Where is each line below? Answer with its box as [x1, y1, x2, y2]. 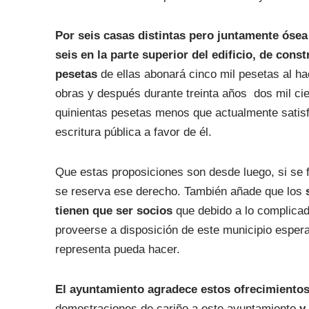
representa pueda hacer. [54, 243, 180, 256]
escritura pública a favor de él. [54, 126, 212, 139]
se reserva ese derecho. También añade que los [54, 185, 306, 198]
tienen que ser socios [54, 204, 172, 217]
